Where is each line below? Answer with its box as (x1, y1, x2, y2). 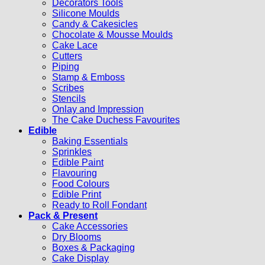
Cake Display (52, 253, 109, 263)
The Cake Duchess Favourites (52, 114, 180, 125)
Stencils (52, 93, 86, 104)
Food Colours (52, 178, 109, 189)
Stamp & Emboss (52, 72, 125, 82)
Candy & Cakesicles (52, 18, 138, 29)
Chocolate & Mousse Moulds (52, 29, 173, 40)
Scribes (52, 82, 84, 93)
